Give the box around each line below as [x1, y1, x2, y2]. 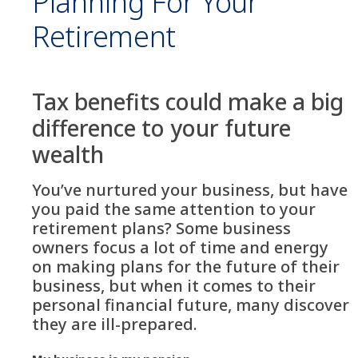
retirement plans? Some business [32, 217, 291, 239]
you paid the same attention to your [32, 198, 316, 220]
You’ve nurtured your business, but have [32, 179, 348, 201]
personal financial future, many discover [32, 294, 349, 316]
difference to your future [32, 113, 291, 143]
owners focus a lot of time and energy [32, 237, 328, 258]
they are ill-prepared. [32, 313, 197, 335]
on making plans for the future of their [32, 256, 340, 277]
